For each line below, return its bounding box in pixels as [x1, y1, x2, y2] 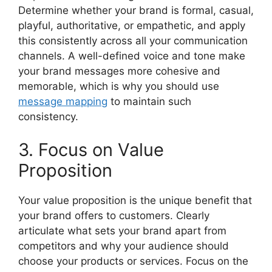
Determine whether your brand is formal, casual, [18, 4, 254, 16]
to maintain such [107, 95, 191, 107]
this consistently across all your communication [18, 34, 248, 47]
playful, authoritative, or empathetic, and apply [18, 19, 245, 32]
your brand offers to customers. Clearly [18, 209, 209, 222]
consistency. [18, 110, 78, 123]
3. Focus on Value [18, 139, 164, 161]
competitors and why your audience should [18, 240, 229, 253]
